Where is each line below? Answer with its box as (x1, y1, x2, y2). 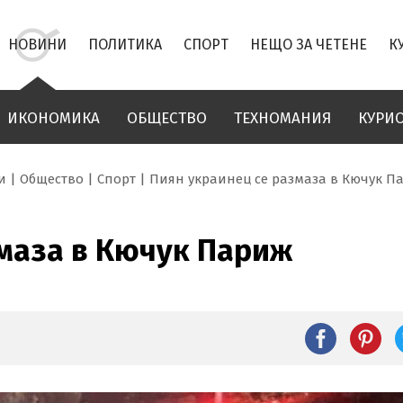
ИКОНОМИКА (7, 109, 100, 128)
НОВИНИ (8, 36, 67, 53)
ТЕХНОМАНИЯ (234, 109, 331, 128)
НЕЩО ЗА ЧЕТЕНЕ (250, 36, 367, 53)
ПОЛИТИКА (88, 36, 162, 53)
